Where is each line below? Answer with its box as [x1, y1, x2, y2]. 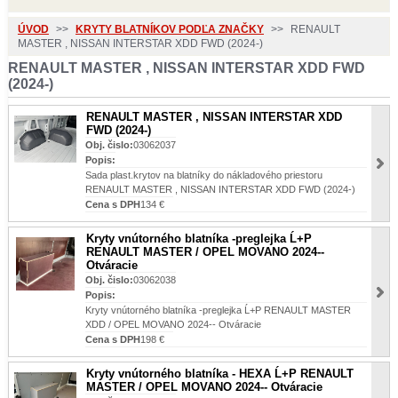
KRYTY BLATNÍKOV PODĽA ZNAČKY [75, 23, 264, 36]
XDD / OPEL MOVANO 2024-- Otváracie [84, 319, 261, 330]
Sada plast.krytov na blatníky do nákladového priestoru [84, 170, 322, 180]
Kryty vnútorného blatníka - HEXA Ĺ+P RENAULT [85, 367, 354, 380]
